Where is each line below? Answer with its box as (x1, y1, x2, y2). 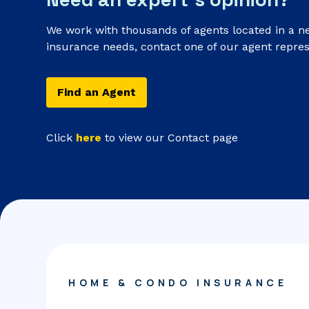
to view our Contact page (101, 130, 239, 144)
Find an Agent (57, 85, 137, 99)
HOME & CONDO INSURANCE (68, 276, 288, 290)
